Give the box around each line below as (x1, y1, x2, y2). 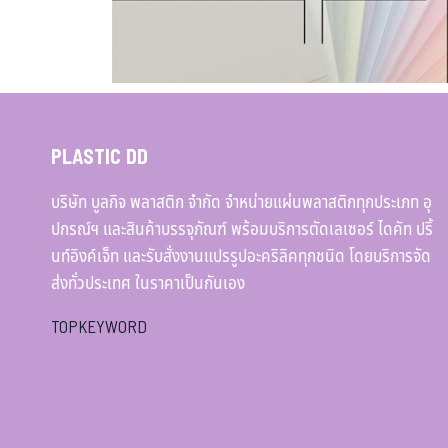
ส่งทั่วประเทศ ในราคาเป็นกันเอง (51, 271, 245, 297)
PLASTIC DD (51, 143, 148, 173)
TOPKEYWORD (51, 315, 147, 341)
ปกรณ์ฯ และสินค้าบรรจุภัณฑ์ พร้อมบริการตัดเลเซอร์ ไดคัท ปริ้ (51, 217, 433, 243)
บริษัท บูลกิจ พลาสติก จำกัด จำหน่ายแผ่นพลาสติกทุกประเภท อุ (51, 190, 432, 216)
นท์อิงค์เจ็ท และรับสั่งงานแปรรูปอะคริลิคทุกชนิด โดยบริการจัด (51, 244, 431, 270)
